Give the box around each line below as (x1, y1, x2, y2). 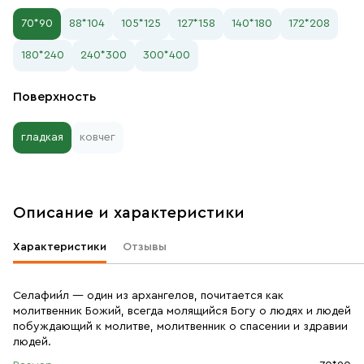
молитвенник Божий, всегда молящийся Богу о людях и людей (13, 305, 351, 317)
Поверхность (13, 90, 96, 103)
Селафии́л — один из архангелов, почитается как (13, 290, 284, 301)
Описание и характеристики (13, 205, 245, 221)
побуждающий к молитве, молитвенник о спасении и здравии (13, 321, 348, 332)
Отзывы (123, 241, 167, 253)
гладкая (21, 132, 63, 143)
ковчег (80, 132, 115, 143)
